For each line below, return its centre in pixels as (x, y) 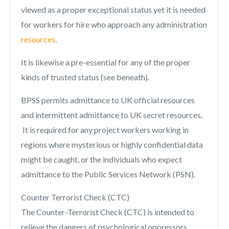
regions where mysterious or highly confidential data (112, 144)
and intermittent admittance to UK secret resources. (112, 115)
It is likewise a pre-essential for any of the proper (106, 62)
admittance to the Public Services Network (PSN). (108, 174)
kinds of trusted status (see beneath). (85, 77)
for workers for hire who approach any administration (114, 24)
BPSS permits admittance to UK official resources (108, 100)
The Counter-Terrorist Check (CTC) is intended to (108, 212)
